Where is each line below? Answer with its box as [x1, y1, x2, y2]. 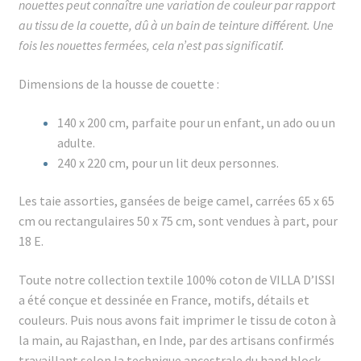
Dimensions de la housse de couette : [18, 75, 219, 92]
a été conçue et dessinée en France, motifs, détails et [18, 291, 309, 308]
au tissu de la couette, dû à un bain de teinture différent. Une [18, 17, 334, 34]
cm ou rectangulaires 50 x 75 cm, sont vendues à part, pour [18, 213, 338, 230]
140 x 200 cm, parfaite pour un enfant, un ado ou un [56, 114, 335, 131]
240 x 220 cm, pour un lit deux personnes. [56, 154, 279, 171]
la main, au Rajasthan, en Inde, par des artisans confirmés [18, 331, 334, 348]
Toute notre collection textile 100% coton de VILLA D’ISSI [18, 271, 335, 288]
